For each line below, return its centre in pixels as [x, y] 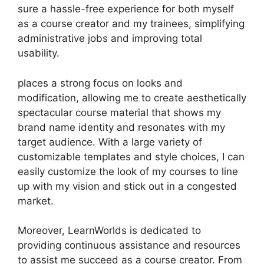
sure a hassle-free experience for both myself [126, 9]
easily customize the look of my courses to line [128, 171]
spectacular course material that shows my [119, 112]
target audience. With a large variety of [110, 142]
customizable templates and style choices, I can [131, 156]
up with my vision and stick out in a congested [127, 186]
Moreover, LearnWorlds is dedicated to [109, 230]
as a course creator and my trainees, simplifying [131, 24]
